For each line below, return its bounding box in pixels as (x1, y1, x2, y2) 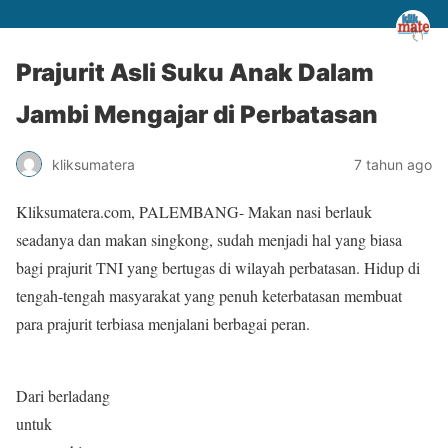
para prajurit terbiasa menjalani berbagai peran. (16, 313, 310, 334)
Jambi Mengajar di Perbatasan (16, 100, 378, 129)
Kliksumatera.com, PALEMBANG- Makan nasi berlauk (16, 201, 372, 222)
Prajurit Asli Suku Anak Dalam (16, 58, 374, 87)
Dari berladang (16, 385, 110, 406)
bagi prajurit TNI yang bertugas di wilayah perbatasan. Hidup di (16, 257, 420, 278)
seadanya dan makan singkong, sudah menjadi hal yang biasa (16, 229, 402, 250)
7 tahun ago (354, 155, 432, 173)
